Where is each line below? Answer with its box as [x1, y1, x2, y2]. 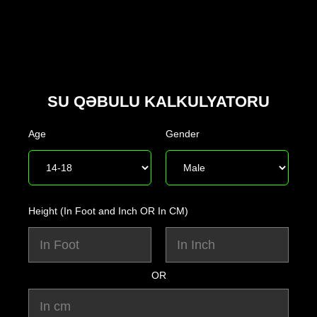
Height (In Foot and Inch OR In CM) [28, 205, 188, 217]
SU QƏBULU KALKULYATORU [47, 93, 270, 111]
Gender [166, 128, 200, 140]
